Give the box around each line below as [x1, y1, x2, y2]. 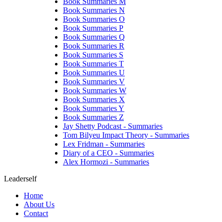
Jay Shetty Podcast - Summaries [63, 122, 163, 131]
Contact [24, 209, 48, 218]
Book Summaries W [63, 86, 126, 95]
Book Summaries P [63, 24, 123, 33]
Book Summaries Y [63, 104, 124, 113]
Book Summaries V [63, 77, 125, 86]
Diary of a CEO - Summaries [63, 149, 154, 158]
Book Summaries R [63, 42, 124, 51]
